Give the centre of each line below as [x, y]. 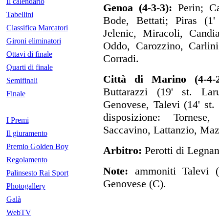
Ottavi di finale [29, 54]
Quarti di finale [29, 67]
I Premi [17, 120]
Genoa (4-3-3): [138, 8]
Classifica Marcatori [37, 28]
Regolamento [27, 160]
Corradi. [121, 58]
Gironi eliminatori [33, 41]
